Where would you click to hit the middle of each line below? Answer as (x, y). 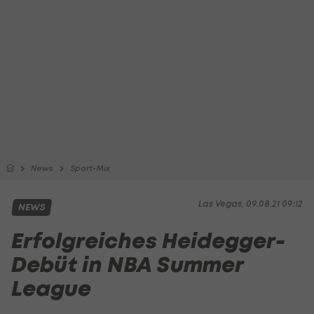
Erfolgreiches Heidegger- (148, 241)
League (51, 288)
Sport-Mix (90, 168)
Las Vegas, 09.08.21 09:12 (251, 204)
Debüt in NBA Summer (127, 265)
